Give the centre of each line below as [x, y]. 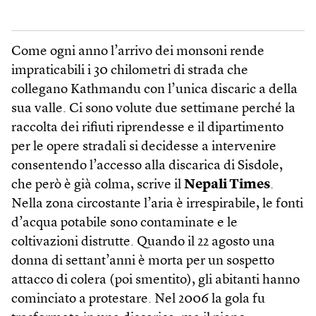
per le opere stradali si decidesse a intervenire [144, 147]
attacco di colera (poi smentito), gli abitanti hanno [156, 280]
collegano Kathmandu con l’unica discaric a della [154, 90]
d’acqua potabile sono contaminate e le [124, 223]
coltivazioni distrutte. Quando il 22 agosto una [143, 242]
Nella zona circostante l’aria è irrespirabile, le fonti [157, 204]
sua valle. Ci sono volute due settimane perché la [153, 109]
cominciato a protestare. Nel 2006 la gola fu [138, 299]
